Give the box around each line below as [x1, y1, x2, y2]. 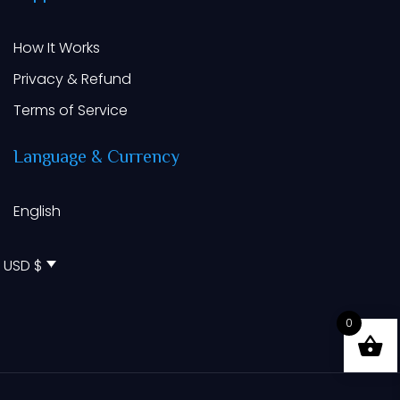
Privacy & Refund [13, 69, 131, 89]
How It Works [13, 37, 100, 58]
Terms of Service [13, 100, 128, 121]
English [13, 201, 61, 221]
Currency [107, 145, 179, 172]
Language [13, 145, 87, 172]
